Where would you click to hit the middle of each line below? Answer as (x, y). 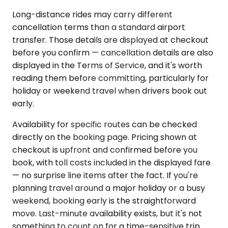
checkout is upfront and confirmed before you (105, 150)
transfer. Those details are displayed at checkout (110, 40)
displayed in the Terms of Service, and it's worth (107, 65)
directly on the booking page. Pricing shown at (105, 137)
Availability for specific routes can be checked (105, 124)
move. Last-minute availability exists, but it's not (107, 213)
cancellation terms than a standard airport (99, 27)
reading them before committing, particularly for (110, 78)
